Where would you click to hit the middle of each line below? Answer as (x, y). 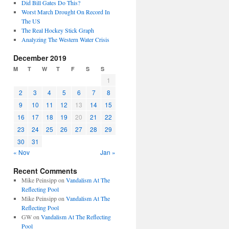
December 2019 (40, 58)
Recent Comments (45, 171)
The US (31, 21)
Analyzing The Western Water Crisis (65, 39)
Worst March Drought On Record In (65, 12)
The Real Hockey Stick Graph (58, 30)
